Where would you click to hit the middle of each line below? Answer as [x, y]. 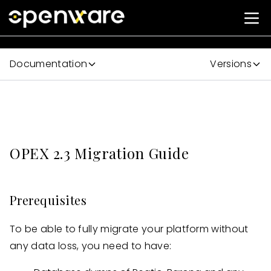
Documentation [49, 64]
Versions [231, 64]
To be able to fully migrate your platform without [129, 229]
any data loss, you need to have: [91, 246]
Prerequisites [48, 200]
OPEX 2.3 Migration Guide [100, 153]
